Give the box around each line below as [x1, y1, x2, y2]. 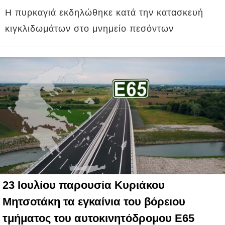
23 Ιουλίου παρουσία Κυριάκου [3, 179, 165, 192]
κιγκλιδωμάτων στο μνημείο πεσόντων [5, 24, 174, 34]
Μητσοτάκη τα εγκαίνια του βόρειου [3, 195, 185, 208]
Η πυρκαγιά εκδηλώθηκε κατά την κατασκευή [5, 8, 203, 18]
